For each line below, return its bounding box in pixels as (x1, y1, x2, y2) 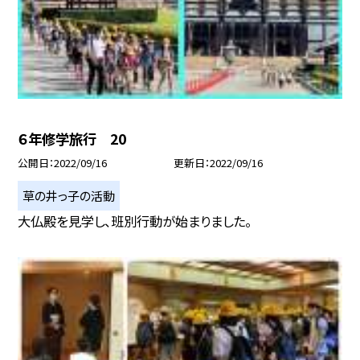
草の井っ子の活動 (22, 186, 116, 204)
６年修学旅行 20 (18, 128, 127, 149)
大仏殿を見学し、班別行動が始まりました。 (18, 211, 252, 231)
